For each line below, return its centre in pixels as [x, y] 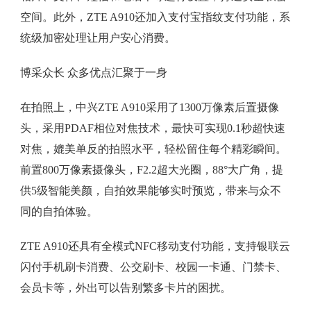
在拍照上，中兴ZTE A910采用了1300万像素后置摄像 [149, 108]
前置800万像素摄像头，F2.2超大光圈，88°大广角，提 [151, 170]
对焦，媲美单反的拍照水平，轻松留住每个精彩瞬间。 [153, 149]
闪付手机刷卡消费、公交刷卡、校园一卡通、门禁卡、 [153, 267]
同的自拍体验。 [59, 212]
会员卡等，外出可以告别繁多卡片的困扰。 [125, 288]
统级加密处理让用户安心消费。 [98, 38]
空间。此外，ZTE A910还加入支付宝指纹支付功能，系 [155, 17]
